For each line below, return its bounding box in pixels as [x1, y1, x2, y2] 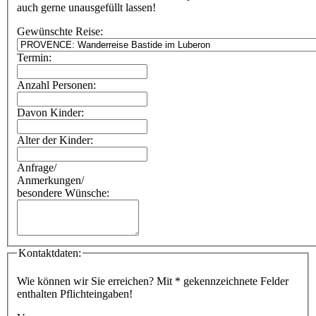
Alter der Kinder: [17, 134, 93, 147]
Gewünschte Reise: [17, 25, 103, 38]
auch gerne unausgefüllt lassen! [17, 1, 156, 14]
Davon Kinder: [17, 107, 84, 119]
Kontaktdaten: [18, 247, 81, 260]
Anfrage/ [17, 162, 56, 174]
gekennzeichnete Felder [181, 274, 288, 287]
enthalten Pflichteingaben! [17, 287, 133, 300]
